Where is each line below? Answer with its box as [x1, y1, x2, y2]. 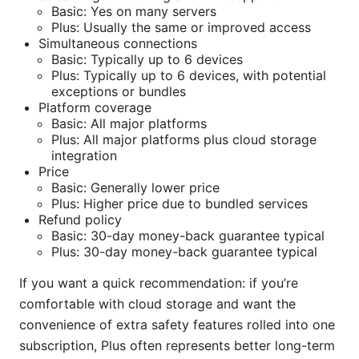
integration [51, 147, 117, 164]
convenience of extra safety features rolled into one [19, 317, 335, 333]
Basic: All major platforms [51, 115, 207, 132]
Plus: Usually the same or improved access [51, 19, 311, 36]
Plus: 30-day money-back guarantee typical [51, 244, 317, 260]
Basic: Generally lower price [51, 179, 220, 196]
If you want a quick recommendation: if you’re [19, 275, 298, 292]
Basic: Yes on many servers [51, 3, 216, 20]
